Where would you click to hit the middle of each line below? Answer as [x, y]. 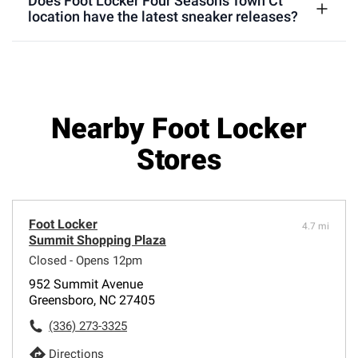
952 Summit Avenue [86, 284]
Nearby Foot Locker [179, 128]
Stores [179, 159]
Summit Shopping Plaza [97, 240]
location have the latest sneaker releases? [163, 16]
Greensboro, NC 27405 [92, 300]
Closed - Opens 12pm [86, 260]
